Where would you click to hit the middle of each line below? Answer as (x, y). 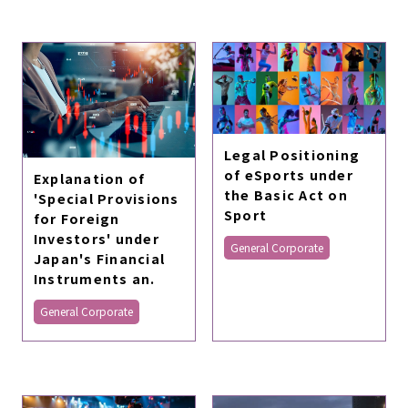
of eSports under (288, 174)
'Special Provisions (106, 199)
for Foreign (76, 219)
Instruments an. (94, 279)
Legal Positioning (292, 154)
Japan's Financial (99, 259)
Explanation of (89, 178)
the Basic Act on (286, 194)
